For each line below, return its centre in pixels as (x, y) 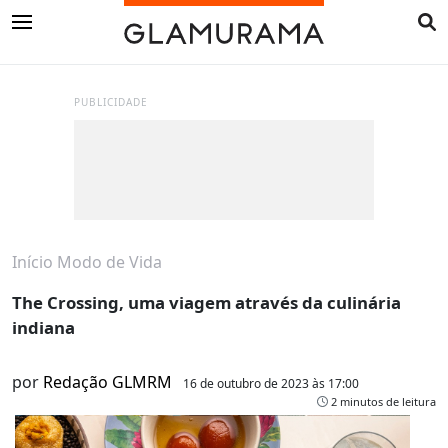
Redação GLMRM (107, 382)
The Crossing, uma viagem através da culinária (206, 303)
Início (32, 262)
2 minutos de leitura (382, 402)
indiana (43, 328)
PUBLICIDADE (111, 102)
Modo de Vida (109, 262)
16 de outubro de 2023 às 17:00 (271, 384)
